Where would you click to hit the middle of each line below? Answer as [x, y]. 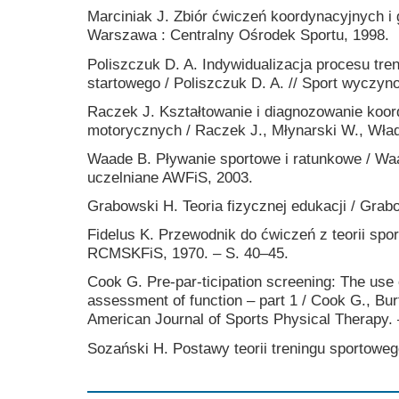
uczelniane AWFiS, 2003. [170, 177]
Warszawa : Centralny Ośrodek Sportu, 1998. [238, 35]
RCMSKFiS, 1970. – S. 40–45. [188, 253]
